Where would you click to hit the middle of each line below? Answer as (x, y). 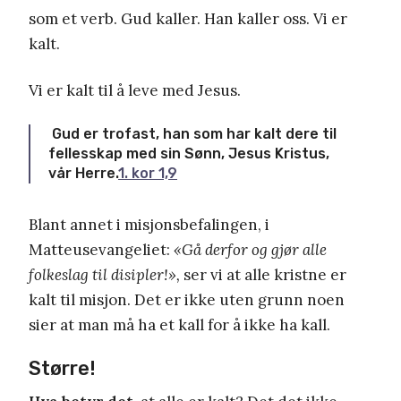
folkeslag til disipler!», (104, 274)
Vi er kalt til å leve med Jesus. (135, 90)
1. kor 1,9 (148, 173)
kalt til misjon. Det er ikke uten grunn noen (187, 299)
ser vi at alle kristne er (263, 274)
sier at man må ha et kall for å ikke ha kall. (179, 324)
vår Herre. (83, 173)
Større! (62, 368)
